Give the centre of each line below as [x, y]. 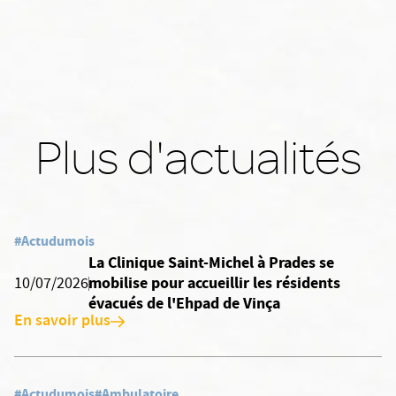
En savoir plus [62, 322]
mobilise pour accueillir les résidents [215, 283]
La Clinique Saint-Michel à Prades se [212, 263]
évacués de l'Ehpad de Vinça [185, 303]
